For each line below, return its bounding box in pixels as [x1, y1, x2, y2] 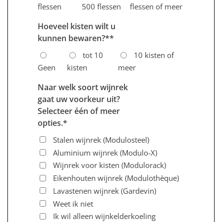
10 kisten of [134, 50, 174, 60]
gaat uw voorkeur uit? [38, 94, 120, 105]
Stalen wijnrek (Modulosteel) [53, 134, 149, 145]
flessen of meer [130, 1, 183, 12]
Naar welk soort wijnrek [38, 82, 128, 93]
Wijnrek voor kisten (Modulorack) [53, 160, 166, 170]
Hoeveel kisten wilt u [38, 21, 115, 32]
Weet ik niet [53, 198, 93, 209]
